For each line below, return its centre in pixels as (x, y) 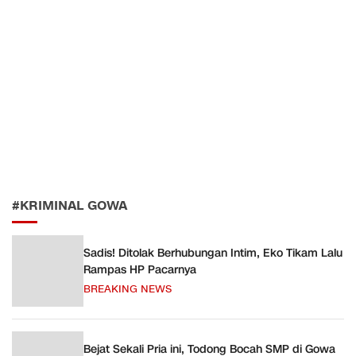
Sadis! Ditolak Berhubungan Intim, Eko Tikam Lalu (213, 253)
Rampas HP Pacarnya (140, 270)
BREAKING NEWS (128, 289)
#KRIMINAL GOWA (70, 206)
